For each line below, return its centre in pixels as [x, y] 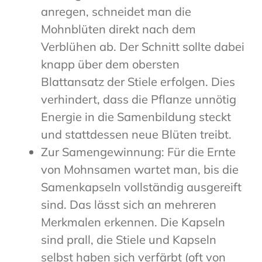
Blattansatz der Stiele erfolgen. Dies [138, 82]
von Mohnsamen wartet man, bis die [140, 170]
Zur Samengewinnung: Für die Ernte [138, 152]
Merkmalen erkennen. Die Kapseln [133, 222]
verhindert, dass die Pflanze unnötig [139, 99]
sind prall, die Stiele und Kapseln [129, 240]
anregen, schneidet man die [116, 12]
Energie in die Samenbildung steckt [136, 117]
